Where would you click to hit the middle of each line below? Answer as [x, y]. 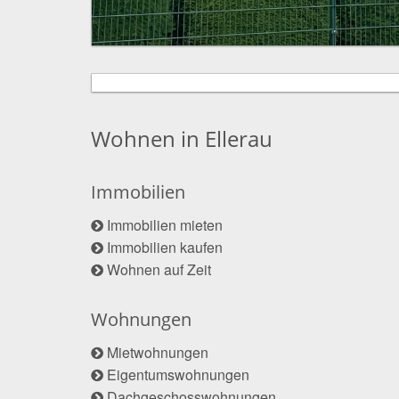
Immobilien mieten [165, 224]
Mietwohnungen [158, 352]
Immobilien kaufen [165, 247]
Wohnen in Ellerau [182, 138]
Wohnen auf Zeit [159, 269]
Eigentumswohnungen [178, 374]
